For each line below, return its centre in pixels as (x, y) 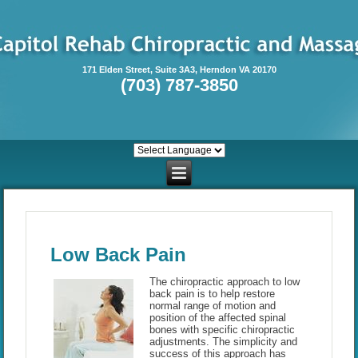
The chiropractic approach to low (224, 282)
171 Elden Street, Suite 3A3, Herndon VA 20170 (179, 70)
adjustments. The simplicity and (223, 342)
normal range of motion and (212, 306)
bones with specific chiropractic (222, 330)
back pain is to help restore (212, 294)
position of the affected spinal (217, 318)
